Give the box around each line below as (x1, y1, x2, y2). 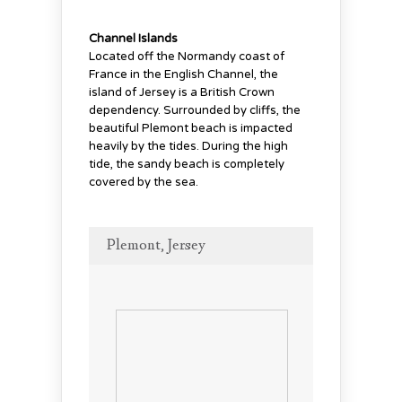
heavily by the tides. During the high (89, 138, 288, 153)
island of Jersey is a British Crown (89, 84, 275, 100)
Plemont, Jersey (107, 234, 205, 257)
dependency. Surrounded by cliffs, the (89, 102, 301, 118)
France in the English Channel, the (89, 66, 278, 82)
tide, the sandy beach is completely (89, 156, 284, 171)
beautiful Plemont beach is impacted (89, 120, 293, 135)
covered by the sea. (89, 174, 198, 189)
